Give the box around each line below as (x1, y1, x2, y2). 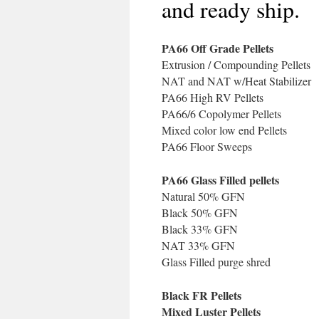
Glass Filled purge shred (162, 254, 271, 269)
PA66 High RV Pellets (162, 90, 263, 105)
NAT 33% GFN (162, 238, 235, 253)
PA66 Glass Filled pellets (162, 172, 279, 188)
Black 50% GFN (162, 205, 238, 220)
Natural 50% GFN (162, 189, 245, 204)
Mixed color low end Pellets (162, 122, 287, 137)
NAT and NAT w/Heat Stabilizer (162, 73, 311, 88)
